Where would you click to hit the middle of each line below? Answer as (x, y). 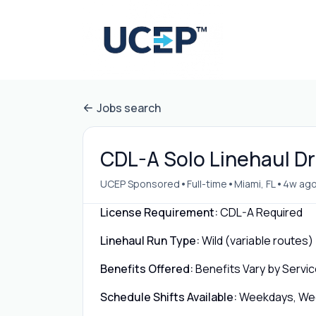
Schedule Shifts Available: (169, 297)
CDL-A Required (261, 212)
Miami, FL (255, 183)
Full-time (207, 183)
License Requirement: (159, 212)
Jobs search (129, 108)
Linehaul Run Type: (150, 241)
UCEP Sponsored (140, 183)
